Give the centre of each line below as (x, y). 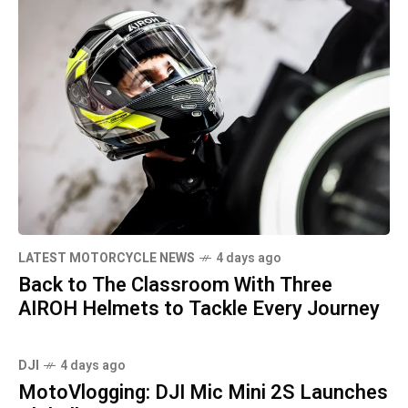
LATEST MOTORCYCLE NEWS (107, 258)
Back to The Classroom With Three (175, 285)
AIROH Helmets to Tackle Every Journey (199, 308)
